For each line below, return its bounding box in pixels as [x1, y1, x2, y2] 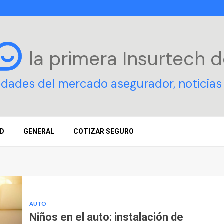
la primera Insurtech [29, 46, 210, 71]
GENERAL [23, 127, 54, 135]
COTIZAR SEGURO [73, 127, 134, 135]
